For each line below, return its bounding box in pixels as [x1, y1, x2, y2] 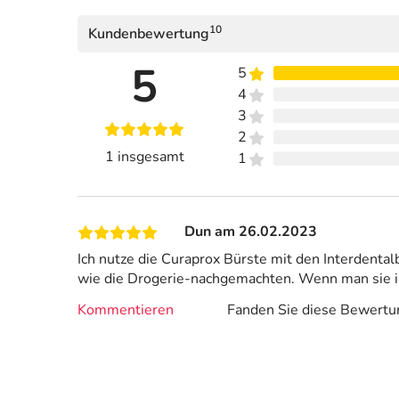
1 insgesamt [104, 147, 184, 167]
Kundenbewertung [88, 24, 209, 45]
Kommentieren [77, 299, 174, 320]
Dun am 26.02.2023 [184, 222, 317, 242]
